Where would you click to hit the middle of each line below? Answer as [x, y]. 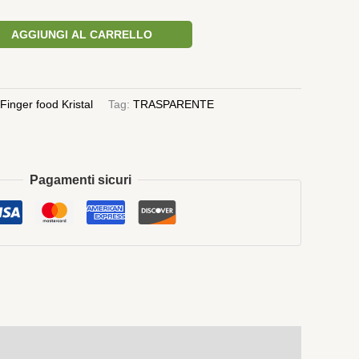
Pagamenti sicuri [80, 179]
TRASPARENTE [173, 105]
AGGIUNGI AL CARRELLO [82, 34]
